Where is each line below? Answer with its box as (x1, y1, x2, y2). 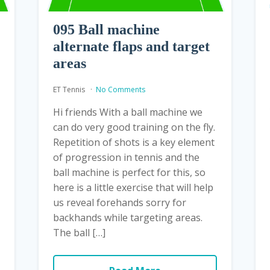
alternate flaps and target (52, 38, 210, 54)
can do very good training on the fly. (52, 120, 215, 134)
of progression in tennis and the (52, 150, 199, 164)
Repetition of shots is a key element (52, 135, 215, 149)
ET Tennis (52, 84, 87, 95)
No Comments (95, 84, 145, 95)
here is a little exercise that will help (52, 180, 213, 194)
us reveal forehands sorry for (52, 195, 186, 209)
